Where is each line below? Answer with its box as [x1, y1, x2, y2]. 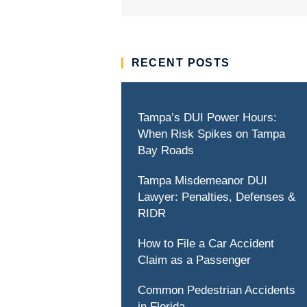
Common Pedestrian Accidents [137, 284, 295, 297]
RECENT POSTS [131, 57, 230, 69]
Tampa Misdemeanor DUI [137, 174, 267, 187]
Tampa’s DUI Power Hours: [137, 111, 277, 124]
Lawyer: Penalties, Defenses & [137, 191, 295, 204]
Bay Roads [137, 144, 194, 157]
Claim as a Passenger [137, 254, 251, 267]
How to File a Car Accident [137, 237, 274, 250]
